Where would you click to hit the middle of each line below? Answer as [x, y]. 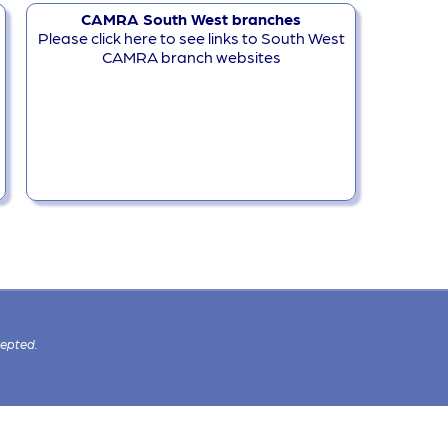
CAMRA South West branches [191, 18]
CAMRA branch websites [191, 56]
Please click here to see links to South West [191, 37]
